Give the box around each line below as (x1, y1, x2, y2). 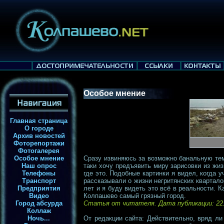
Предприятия (17, 184, 60, 192)
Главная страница (10, 117, 67, 124)
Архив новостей (12, 132, 65, 139)
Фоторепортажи (13, 139, 64, 147)
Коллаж (26, 207, 51, 214)
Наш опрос (21, 162, 56, 169)
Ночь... (27, 214, 50, 222)
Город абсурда (15, 199, 62, 207)
